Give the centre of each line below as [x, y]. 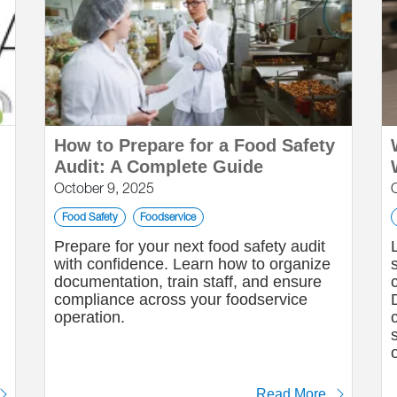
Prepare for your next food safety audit [190, 246]
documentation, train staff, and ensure [188, 282]
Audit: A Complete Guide [159, 167]
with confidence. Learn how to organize [192, 264]
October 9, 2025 [104, 188]
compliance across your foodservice [181, 300]
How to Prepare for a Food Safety [195, 145]
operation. [90, 317]
